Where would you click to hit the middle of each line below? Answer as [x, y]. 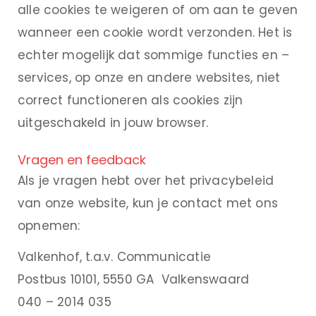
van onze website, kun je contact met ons [148, 203]
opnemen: [49, 226]
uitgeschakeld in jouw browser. [113, 123]
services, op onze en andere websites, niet [149, 78]
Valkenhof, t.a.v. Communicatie [114, 257]
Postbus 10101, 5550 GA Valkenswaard [134, 280]
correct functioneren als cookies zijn [130, 101]
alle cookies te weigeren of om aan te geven [158, 10]
